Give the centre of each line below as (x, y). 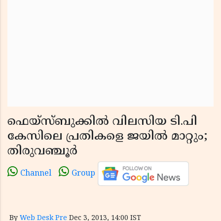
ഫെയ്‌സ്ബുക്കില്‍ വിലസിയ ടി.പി (102, 122)
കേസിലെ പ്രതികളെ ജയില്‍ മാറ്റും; (108, 137)
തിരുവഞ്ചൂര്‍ (42, 151)
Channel (36, 174)
